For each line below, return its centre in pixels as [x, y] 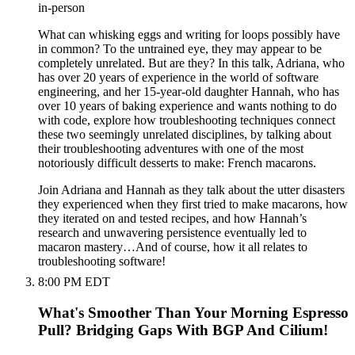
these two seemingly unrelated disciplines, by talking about [185, 135]
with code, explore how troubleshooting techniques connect [187, 120]
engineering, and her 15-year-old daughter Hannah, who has [189, 92]
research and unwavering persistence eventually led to [172, 233]
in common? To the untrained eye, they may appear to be [180, 49]
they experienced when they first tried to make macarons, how [193, 204]
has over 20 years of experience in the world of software [178, 78]
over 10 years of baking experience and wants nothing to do [187, 106]
